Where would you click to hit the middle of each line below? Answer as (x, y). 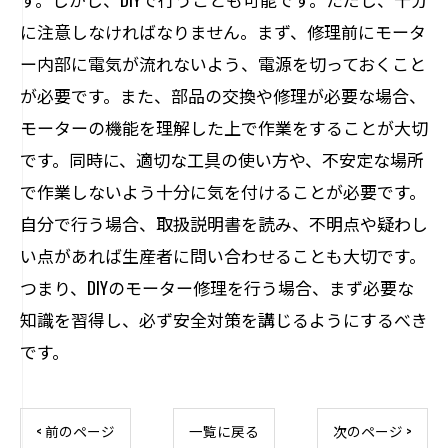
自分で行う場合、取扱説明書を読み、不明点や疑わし (224, 223)
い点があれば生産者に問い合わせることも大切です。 (223, 255)
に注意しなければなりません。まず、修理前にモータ (223, 31)
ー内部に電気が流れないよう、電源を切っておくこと (223, 63)
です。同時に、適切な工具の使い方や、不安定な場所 (222, 159)
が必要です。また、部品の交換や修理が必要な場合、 (223, 95)
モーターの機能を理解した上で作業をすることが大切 (224, 127)
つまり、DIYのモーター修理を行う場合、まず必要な (217, 287)
